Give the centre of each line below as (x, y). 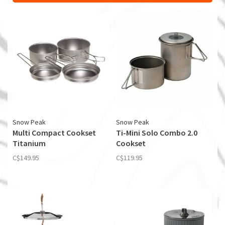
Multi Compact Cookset (54, 133)
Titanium (29, 143)
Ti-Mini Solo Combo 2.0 (157, 133)
